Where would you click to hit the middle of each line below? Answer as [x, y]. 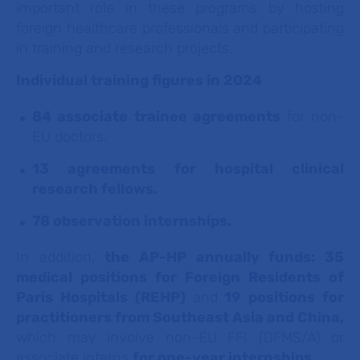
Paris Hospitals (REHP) [104, 297]
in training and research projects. [124, 48]
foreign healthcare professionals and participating [180, 28]
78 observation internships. [133, 221]
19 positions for [280, 297]
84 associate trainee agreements [160, 117]
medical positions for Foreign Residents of [180, 277]
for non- [315, 117]
